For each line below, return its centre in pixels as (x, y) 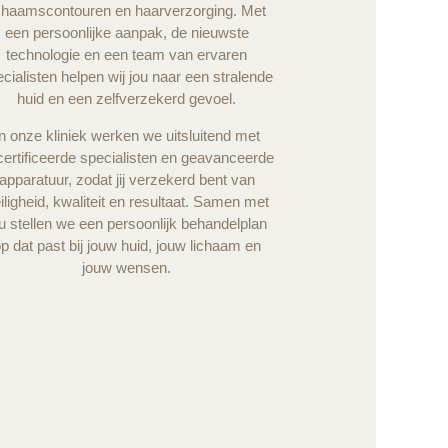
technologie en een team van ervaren (127, 55)
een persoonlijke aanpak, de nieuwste (126, 33)
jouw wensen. (127, 267)
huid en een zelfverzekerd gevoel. (127, 99)
